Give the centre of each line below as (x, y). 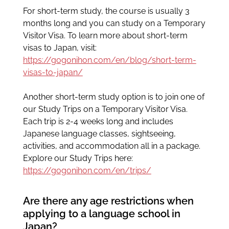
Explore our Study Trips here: (78, 158)
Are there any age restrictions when (108, 201)
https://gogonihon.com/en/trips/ (87, 170)
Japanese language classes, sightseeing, (99, 133)
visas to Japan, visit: (60, 48)
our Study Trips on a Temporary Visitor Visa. (105, 109)
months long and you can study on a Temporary (114, 23)
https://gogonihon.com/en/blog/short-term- (109, 60)
